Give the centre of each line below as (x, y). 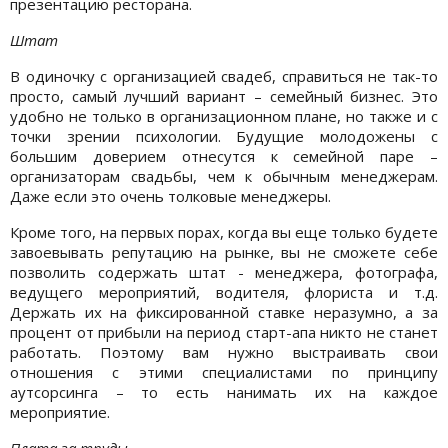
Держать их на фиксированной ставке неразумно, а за (224, 311)
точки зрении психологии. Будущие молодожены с (224, 135)
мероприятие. (60, 411)
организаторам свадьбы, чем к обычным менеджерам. (224, 175)
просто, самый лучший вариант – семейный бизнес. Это (224, 95)
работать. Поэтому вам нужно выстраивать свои (224, 351)
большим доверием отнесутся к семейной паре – (224, 155)
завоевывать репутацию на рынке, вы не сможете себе (224, 251)
